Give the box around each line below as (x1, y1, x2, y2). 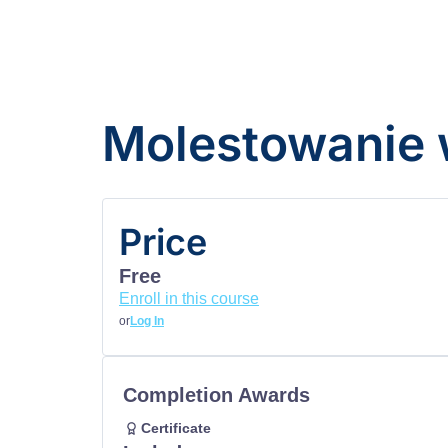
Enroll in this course (119, 290, 259, 307)
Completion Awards (123, 384, 310, 406)
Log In (130, 314, 164, 328)
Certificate (141, 420, 211, 436)
